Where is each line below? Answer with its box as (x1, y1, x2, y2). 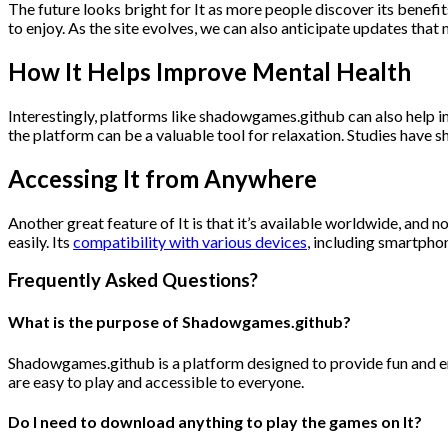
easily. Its (8, 231, 73, 251)
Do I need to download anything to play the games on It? (8, 412, 422, 432)
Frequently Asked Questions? (8, 269, 258, 292)
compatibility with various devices (73, 231, 307, 251)
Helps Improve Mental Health (82, 56, 411, 86)
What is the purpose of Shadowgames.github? (8, 312, 351, 332)
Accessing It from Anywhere (8, 163, 317, 193)
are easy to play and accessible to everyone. (8, 371, 304, 391)
